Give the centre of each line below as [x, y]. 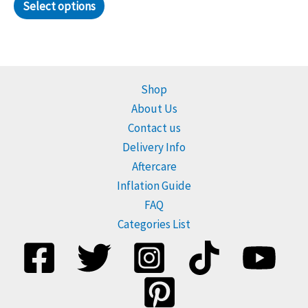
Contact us [154, 128]
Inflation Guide [154, 186]
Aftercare [154, 167]
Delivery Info [154, 147]
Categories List [154, 224]
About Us [154, 109]
